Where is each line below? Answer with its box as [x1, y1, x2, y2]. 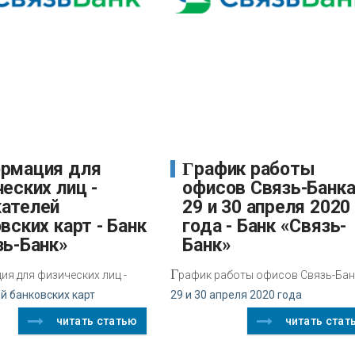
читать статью [55, 314, 138, 327]
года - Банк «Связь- [182, 215, 347, 237]
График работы [182, 158, 195, 179]
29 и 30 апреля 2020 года [170, 288, 303, 301]
